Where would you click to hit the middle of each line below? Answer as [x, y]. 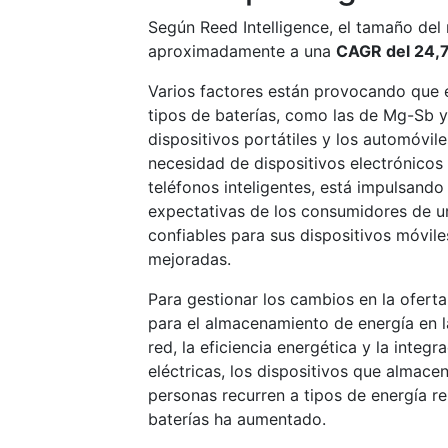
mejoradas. [189, 259]
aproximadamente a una [242, 51]
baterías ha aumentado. [237, 419]
